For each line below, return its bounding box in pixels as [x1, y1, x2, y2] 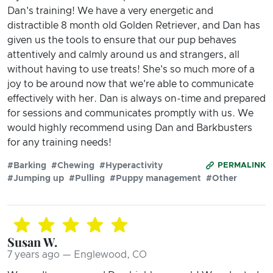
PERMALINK [218, 161, 266, 169]
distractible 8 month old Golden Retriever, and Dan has [7, 20, 260, 30]
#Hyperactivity [99, 161, 163, 170]
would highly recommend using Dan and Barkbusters [7, 122, 252, 133]
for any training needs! [7, 137, 112, 147]
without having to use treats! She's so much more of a [7, 64, 255, 74]
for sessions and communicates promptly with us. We [7, 108, 253, 118]
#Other [206, 174, 237, 183]
